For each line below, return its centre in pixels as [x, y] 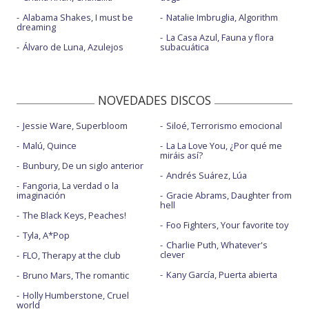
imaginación [41, 196]
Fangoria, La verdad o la [71, 186]
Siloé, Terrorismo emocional [224, 126]
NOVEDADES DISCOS [154, 100]
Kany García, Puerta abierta [221, 275]
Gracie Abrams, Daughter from [229, 196]
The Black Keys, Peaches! [74, 216]
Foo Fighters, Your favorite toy [227, 225]
